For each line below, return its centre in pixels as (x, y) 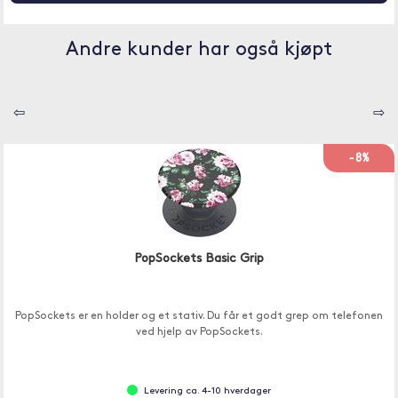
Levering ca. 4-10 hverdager (207, 391)
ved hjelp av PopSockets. (199, 332)
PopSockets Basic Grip (199, 259)
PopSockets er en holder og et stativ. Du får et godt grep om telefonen (199, 316)
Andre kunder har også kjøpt (199, 50)
